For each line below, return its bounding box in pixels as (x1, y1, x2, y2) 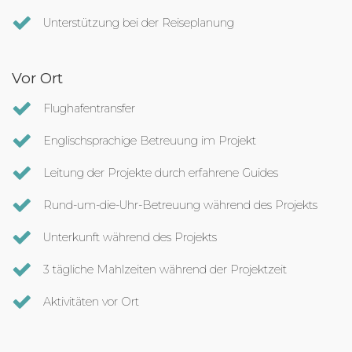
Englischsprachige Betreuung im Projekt (43, 134, 256, 148)
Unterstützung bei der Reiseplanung (43, 16, 234, 31)
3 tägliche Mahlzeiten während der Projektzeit (43, 262, 287, 277)
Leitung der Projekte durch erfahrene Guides (43, 166, 278, 181)
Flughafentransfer (43, 101, 135, 116)
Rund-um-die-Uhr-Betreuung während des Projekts (43, 198, 317, 213)
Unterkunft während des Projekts (43, 230, 217, 245)
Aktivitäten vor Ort (43, 295, 139, 310)
